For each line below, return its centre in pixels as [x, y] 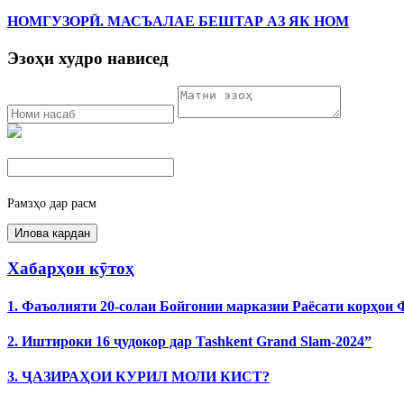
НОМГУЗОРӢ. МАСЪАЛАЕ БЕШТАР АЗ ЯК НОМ [178, 21]
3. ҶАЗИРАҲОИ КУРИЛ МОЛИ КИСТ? [138, 377]
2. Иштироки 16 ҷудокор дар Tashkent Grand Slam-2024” [189, 341]
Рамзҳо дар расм [52, 203]
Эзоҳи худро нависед [88, 58]
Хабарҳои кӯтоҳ [71, 269]
